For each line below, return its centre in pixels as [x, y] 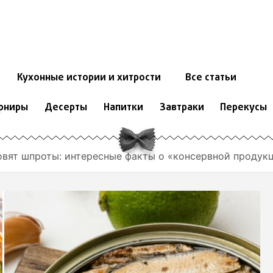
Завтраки [182, 108]
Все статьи [211, 78]
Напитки [123, 108]
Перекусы [244, 108]
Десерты [66, 108]
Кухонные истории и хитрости [89, 78]
